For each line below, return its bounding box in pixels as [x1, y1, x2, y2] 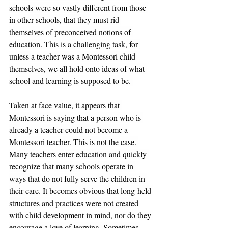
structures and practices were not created [9, 197, 140, 209]
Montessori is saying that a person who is [9, 112, 143, 123]
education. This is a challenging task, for [9, 39, 140, 50]
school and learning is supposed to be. [9, 75, 133, 87]
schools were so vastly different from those [9, 2, 148, 13]
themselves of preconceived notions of [9, 26, 133, 38]
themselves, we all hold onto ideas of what [9, 63, 147, 74]
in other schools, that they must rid [9, 14, 121, 25]
